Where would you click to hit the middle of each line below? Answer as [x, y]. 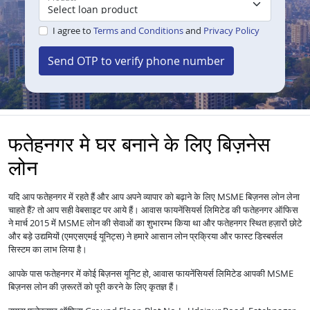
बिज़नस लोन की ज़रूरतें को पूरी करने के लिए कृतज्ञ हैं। [94, 287]
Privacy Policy [231, 31]
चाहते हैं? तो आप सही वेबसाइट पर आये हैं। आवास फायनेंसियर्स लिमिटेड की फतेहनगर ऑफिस [153, 210]
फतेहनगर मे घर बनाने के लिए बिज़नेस [139, 144]
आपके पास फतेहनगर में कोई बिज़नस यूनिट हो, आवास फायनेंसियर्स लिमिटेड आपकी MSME [151, 274]
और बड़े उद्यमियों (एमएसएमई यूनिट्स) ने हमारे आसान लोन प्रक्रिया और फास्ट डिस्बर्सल [146, 236]
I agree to [73, 31]
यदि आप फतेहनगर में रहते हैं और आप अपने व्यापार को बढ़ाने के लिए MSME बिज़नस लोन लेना [154, 197]
